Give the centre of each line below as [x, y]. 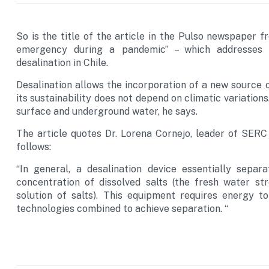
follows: [34, 147]
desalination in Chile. [62, 63]
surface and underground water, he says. [107, 111]
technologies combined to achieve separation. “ [122, 209]
